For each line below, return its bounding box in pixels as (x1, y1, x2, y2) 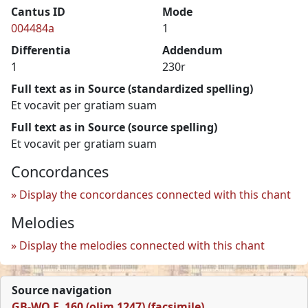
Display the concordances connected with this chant (19, 186, 291, 202)
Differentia (11, 42, 71, 58)
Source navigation (12, 282, 112, 298)
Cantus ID (11, 3, 65, 19)
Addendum (162, 42, 223, 58)
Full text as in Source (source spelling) (11, 119, 217, 135)
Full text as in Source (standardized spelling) (11, 80, 253, 96)
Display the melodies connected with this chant (19, 237, 265, 253)
